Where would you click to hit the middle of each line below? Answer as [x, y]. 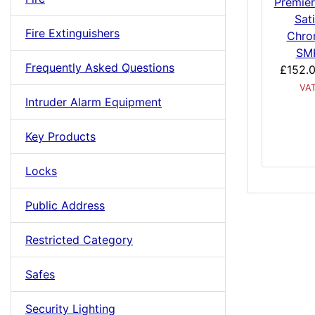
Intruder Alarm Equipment [94, 102]
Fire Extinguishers [72, 33]
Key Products [60, 136]
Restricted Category [79, 240]
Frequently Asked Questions [100, 67]
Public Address [65, 205]
